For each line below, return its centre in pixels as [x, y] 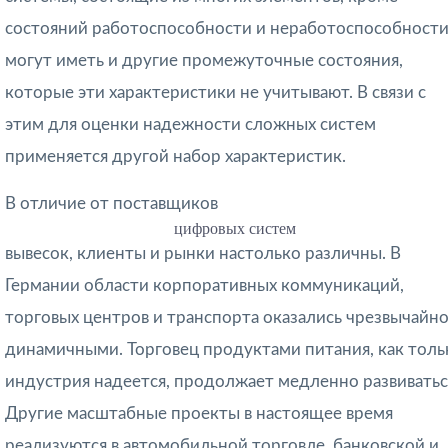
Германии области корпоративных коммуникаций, [204, 286]
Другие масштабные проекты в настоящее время [199, 414]
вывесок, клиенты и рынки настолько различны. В [203, 254]
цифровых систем [234, 229]
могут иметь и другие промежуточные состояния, [204, 61]
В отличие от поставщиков [111, 204]
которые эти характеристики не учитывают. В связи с [215, 93]
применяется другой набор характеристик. [175, 157]
